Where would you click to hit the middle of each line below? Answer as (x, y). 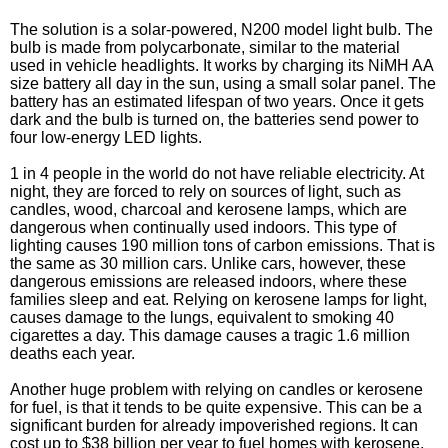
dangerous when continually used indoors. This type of (203, 227)
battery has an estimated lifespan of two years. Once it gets (217, 101)
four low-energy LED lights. (106, 137)
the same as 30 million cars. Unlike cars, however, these (208, 263)
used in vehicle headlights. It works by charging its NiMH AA (221, 65)
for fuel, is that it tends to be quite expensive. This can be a (216, 407)
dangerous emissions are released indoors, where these (208, 281)
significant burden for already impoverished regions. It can (214, 425)
